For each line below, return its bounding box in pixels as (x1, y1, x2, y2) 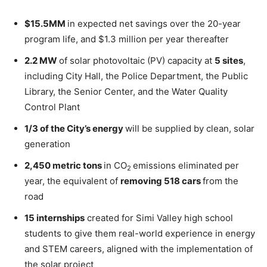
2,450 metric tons (24, 159, 104, 171)
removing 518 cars (120, 175, 203, 187)
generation (24, 138, 70, 150)
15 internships (24, 212, 85, 223)
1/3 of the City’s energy (24, 122, 125, 134)
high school (182, 212, 233, 223)
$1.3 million (98, 33, 147, 45)
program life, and (24, 33, 98, 45)
